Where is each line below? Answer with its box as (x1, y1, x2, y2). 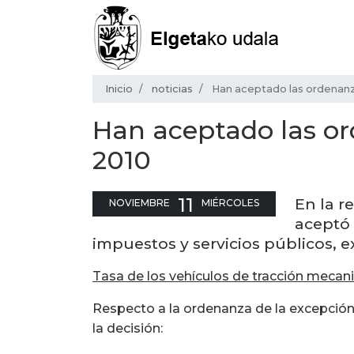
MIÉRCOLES (201, 196, 259, 209)
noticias (152, 82, 193, 95)
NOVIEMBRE (109, 196, 170, 209)
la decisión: (92, 320, 163, 336)
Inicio (105, 82, 133, 95)
